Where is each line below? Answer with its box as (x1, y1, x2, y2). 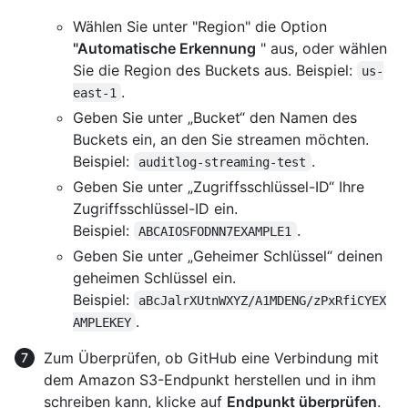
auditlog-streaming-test (138, 154, 307, 169)
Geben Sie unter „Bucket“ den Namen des (73, 107, 357, 127)
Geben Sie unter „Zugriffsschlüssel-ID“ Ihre (73, 177, 364, 196)
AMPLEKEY (73, 314, 131, 330)
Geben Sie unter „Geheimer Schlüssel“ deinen (73, 246, 382, 265)
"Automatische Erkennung (73, 38, 256, 57)
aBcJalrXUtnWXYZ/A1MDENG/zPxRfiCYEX (138, 292, 387, 308)
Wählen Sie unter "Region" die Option (73, 16, 327, 36)
